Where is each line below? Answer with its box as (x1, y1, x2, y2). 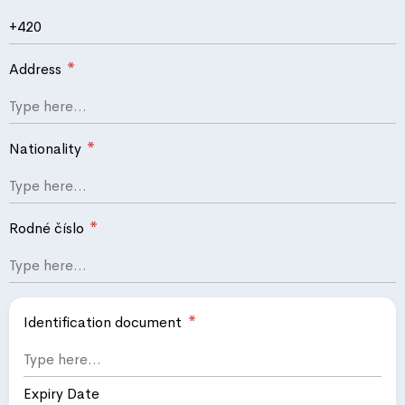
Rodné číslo (9, 219, 88, 238)
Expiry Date (24, 384, 99, 403)
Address (9, 60, 65, 79)
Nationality (9, 139, 85, 158)
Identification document (24, 313, 182, 332)
